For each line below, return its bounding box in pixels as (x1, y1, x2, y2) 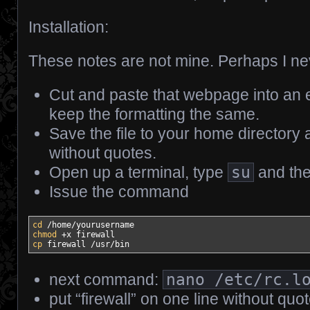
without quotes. (49, 144, 156, 163)
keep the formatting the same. (49, 105, 259, 124)
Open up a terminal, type (49, 163, 228, 182)
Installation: (28, 18, 109, 37)
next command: (49, 271, 163, 289)
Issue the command (49, 183, 189, 201)
